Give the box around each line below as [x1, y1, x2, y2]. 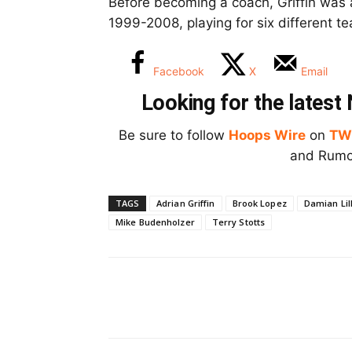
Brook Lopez [232, 197, 287, 210]
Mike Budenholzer [115, 216, 195, 229]
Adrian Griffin [156, 197, 215, 210]
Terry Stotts [211, 216, 266, 229]
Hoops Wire [229, 127, 306, 144]
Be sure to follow [119, 127, 229, 144]
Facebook [153, 64, 204, 79]
